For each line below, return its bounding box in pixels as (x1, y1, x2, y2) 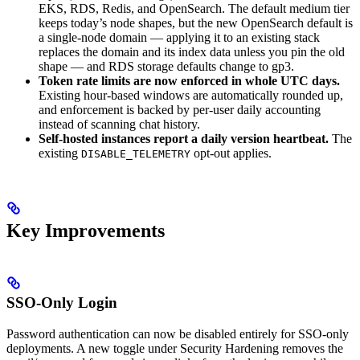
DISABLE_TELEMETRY (81, 148, 190, 161)
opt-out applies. (190, 146, 272, 161)
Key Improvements (6, 220, 165, 242)
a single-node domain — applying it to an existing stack (39, 31, 320, 45)
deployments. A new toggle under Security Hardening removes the (6, 341, 343, 355)
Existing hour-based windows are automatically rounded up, (39, 88, 343, 103)
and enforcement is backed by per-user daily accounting (39, 103, 321, 117)
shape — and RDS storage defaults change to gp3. (39, 59, 294, 74)
